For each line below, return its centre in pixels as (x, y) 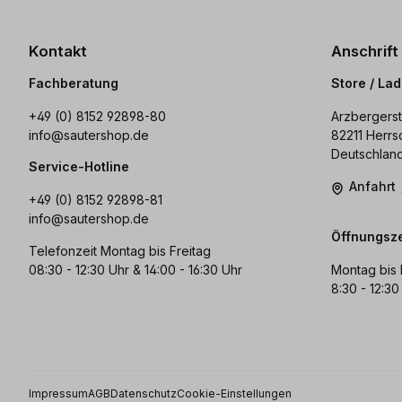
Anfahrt (374, 187)
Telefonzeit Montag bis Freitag (120, 251)
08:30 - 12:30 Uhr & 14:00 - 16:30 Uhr (135, 270)
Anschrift (364, 51)
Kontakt (58, 51)
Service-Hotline (79, 167)
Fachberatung (74, 83)
